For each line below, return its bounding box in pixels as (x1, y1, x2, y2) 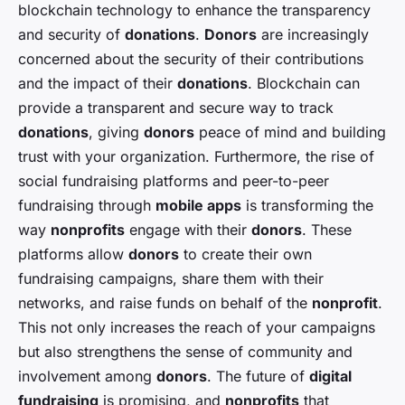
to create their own (179, 244, 312, 263)
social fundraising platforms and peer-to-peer (18, 171, 329, 190)
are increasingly (257, 24, 369, 43)
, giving (89, 122, 144, 141)
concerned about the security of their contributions (18, 49, 363, 68)
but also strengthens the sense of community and (18, 342, 353, 361)
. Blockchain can (248, 73, 360, 92)
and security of (18, 24, 125, 43)
